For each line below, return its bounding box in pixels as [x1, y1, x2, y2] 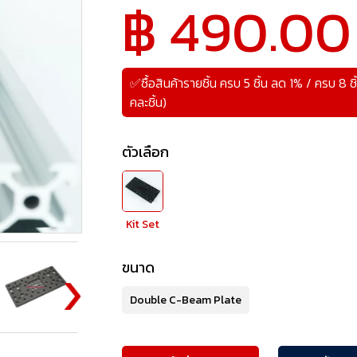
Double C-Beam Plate [130, 292, 242, 309]
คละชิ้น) [130, 92, 167, 112]
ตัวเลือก [122, 141, 170, 163]
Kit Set [126, 216, 160, 233]
